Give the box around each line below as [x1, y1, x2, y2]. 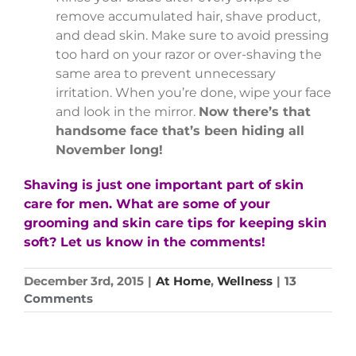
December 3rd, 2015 [24, 273, 144, 288]
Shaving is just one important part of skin [24, 176, 304, 192]
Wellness [217, 273, 273, 288]
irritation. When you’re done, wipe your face [56, 84, 331, 100]
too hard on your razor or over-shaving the [56, 46, 322, 62]
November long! [56, 141, 163, 157]
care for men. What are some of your [24, 195, 270, 211]
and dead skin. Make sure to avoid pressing [56, 27, 329, 43]
